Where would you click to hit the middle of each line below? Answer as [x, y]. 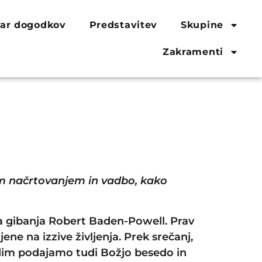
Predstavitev [123, 25]
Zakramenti [193, 52]
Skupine [202, 25]
